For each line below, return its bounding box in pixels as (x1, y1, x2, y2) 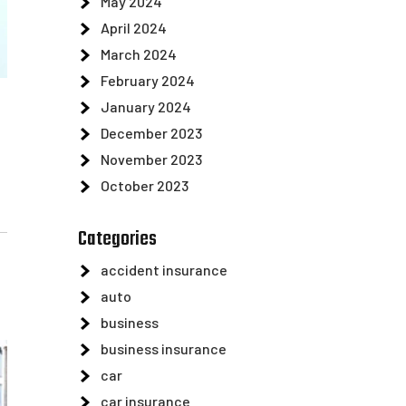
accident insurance (101, 261, 227, 278)
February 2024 (101, 72, 195, 89)
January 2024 (101, 98, 191, 115)
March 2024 (101, 45, 177, 63)
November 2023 (101, 150, 202, 168)
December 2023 (101, 124, 202, 141)
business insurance (101, 340, 227, 357)
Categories (78, 224, 157, 255)
